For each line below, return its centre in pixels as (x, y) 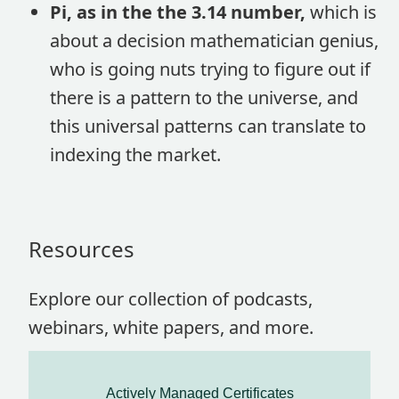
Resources (81, 249)
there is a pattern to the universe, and (204, 98)
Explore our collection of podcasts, (171, 299)
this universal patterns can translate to (208, 126)
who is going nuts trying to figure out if (210, 69)
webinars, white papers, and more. (171, 327)
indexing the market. (135, 155)
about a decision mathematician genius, (214, 41)
